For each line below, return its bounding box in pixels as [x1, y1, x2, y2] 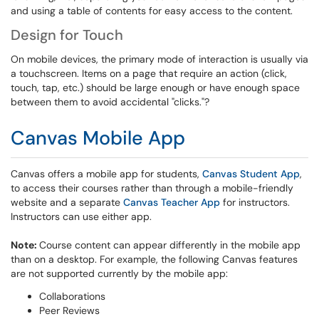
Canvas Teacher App [123, 196, 220, 209]
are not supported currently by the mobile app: [11, 267, 228, 280]
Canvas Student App [202, 167, 300, 180]
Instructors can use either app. [11, 210, 152, 223]
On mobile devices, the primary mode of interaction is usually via [11, 53, 308, 66]
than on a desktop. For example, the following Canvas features [11, 253, 298, 266]
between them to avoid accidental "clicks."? [11, 95, 209, 108]
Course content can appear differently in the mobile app [39, 239, 300, 251]
